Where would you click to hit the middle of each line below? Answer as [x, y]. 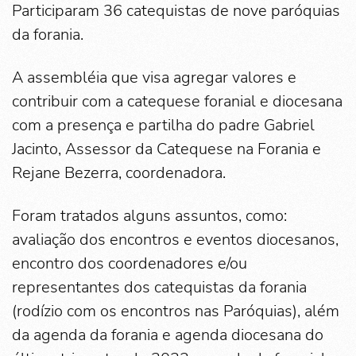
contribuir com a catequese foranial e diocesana [177, 102]
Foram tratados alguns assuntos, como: [149, 216]
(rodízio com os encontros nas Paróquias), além [176, 311]
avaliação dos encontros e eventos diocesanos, [175, 240]
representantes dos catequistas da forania [159, 288]
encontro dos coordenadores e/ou [130, 264]
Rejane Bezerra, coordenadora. [119, 173]
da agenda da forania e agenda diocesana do [168, 335]
